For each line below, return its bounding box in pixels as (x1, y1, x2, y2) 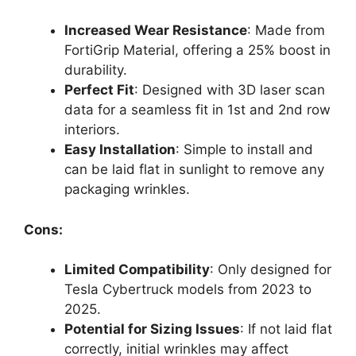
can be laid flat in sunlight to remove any (64, 161, 324, 178)
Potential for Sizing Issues (64, 321, 240, 338)
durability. (64, 62, 127, 79)
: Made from (247, 22, 325, 39)
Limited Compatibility (64, 261, 210, 278)
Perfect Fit (64, 82, 134, 99)
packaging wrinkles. (64, 181, 190, 198)
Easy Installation (64, 141, 176, 158)
